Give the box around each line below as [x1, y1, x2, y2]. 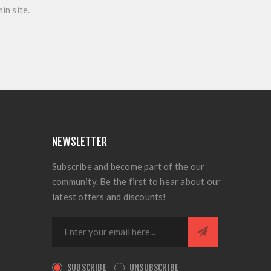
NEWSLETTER [52, 135, 107, 148]
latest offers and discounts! [52, 191, 166, 202]
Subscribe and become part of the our [52, 161, 205, 172]
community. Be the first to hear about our [52, 176, 221, 187]
